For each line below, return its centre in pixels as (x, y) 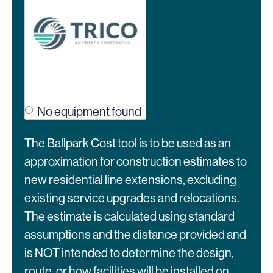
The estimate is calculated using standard (129, 217)
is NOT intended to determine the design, (129, 253)
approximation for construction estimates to (136, 162)
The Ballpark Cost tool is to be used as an (128, 144)
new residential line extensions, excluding (130, 180)
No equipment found (89, 112)
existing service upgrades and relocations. (132, 199)
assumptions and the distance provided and (135, 235)
